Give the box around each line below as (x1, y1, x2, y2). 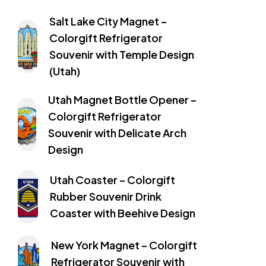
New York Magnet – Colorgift (51, 237, 198, 252)
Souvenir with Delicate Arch (47, 125, 186, 140)
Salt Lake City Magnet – (49, 14, 167, 28)
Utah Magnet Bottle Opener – (47, 92, 197, 106)
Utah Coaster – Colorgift (50, 172, 176, 186)
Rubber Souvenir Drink (50, 189, 162, 203)
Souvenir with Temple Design (49, 47, 194, 61)
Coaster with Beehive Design (50, 205, 196, 220)
